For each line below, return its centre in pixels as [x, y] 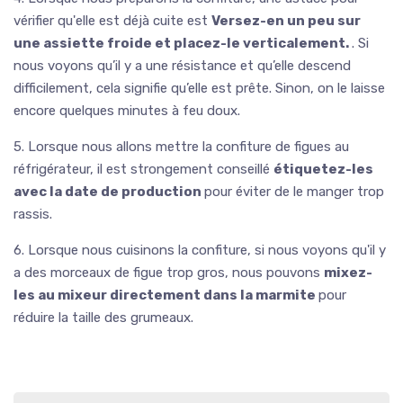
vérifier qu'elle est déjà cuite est [112, 20]
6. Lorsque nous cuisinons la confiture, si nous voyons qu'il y [200, 250]
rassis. [33, 214]
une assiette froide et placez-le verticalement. [183, 43]
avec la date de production [109, 191]
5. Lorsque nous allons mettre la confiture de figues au [181, 146]
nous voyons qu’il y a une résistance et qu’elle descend [182, 65]
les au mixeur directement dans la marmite [166, 295]
